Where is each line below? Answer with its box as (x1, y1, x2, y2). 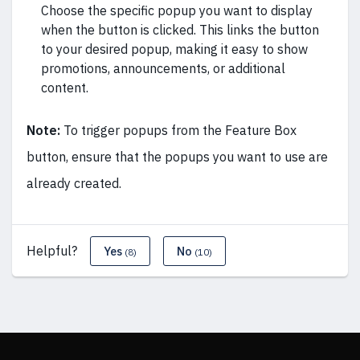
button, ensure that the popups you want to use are (27, 149, 328, 166)
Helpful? (27, 243, 77, 260)
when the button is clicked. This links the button (41, 22, 319, 39)
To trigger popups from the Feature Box (63, 122, 297, 139)
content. (41, 80, 88, 96)
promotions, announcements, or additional (41, 60, 285, 77)
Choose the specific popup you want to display (41, 2, 313, 19)
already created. (27, 175, 121, 192)
